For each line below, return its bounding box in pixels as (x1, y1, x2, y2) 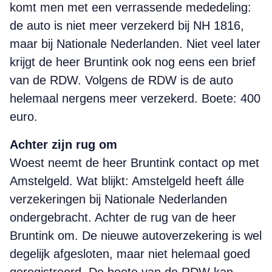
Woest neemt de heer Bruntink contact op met (10, 156, 259, 169)
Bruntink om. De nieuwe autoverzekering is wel (10, 229, 262, 242)
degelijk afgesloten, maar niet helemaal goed (10, 247, 250, 260)
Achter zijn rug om (10, 138, 117, 151)
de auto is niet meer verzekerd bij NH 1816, (10, 19, 244, 32)
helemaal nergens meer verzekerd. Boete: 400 (10, 92, 260, 105)
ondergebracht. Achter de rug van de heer (10, 211, 236, 224)
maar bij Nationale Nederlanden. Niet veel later (10, 37, 260, 50)
